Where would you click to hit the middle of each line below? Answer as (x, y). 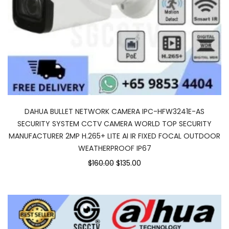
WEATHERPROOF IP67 (114, 148)
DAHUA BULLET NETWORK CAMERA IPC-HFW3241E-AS (114, 111)
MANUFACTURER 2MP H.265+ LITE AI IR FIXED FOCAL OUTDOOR (114, 136)
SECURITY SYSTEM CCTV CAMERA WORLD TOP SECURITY (114, 123)
